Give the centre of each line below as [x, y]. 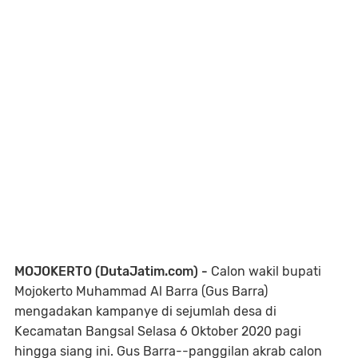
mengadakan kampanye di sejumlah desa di [145, 311]
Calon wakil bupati [266, 271]
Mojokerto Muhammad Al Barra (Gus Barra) [141, 291]
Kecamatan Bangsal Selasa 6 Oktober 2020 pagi [158, 331]
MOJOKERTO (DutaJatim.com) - [113, 271]
